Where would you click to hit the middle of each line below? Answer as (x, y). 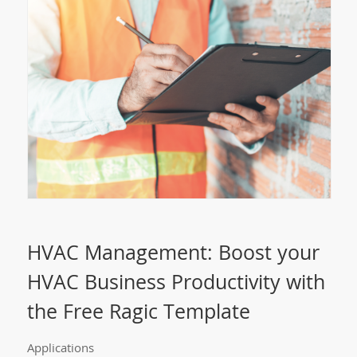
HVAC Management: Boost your (173, 251)
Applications (60, 347)
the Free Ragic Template (138, 310)
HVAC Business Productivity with (176, 281)
